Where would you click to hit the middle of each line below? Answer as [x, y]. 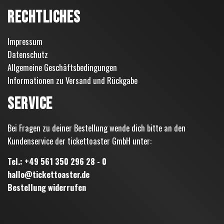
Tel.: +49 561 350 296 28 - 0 [57, 161]
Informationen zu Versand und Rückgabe [72, 80]
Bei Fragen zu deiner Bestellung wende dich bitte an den [96, 127]
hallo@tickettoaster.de [48, 174]
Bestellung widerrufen [47, 187]
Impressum [25, 41]
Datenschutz [28, 54]
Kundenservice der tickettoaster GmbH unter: [79, 140]
